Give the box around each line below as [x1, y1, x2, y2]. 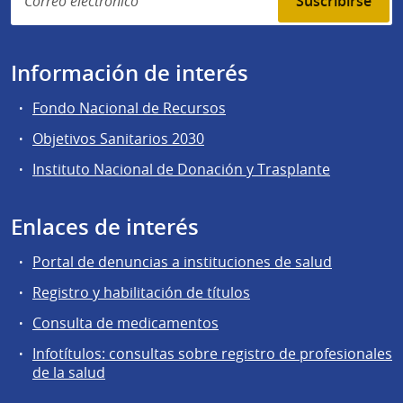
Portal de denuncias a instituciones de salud [32, 251, 332, 272]
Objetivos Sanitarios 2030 [32, 128, 204, 148]
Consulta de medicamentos [32, 313, 219, 334]
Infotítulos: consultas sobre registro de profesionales [32, 344, 392, 364]
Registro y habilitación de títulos [32, 282, 250, 303]
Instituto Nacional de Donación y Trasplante [32, 158, 330, 179]
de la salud [32, 363, 105, 383]
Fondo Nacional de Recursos [32, 97, 226, 118]
